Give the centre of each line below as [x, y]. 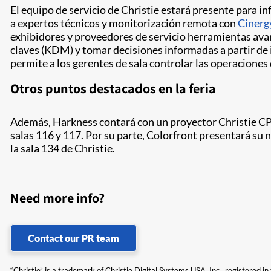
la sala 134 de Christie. [63, 148]
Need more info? [57, 198]
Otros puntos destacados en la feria [113, 88]
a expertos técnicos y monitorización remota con [124, 23]
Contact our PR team [73, 238]
